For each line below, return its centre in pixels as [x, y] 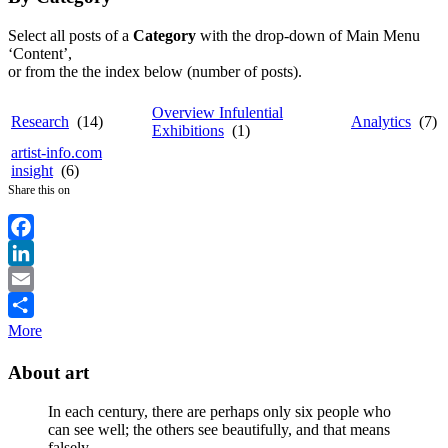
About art [48, 373]
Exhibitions [188, 130]
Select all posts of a [70, 35]
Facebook [39, 252]
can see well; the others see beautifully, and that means [219, 430]
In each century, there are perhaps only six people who [219, 412]
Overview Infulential [217, 112]
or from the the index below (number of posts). [155, 71]
